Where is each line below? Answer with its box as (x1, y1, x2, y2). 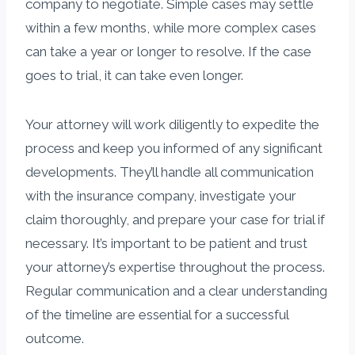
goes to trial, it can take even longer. (25, 67, 243, 83)
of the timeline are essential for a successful (25, 306, 288, 323)
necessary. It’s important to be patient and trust (25, 235, 307, 251)
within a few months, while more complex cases (25, 19, 316, 36)
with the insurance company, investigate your (25, 187, 296, 204)
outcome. (25, 330, 84, 346)
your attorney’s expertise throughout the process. (25, 258, 325, 275)
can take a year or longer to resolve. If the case (25, 43, 311, 59)
